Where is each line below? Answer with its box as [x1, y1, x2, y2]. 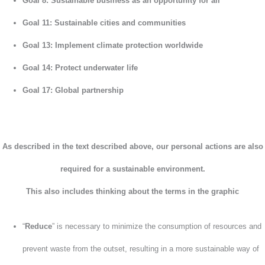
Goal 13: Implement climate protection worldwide [22, 41, 203, 50]
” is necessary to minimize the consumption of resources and [52, 221, 262, 231]
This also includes [26, 187, 96, 196]
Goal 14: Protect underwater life [22, 63, 138, 73]
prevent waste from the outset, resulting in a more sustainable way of [22, 244, 260, 253]
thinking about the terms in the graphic [96, 187, 239, 196]
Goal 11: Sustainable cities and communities [22, 18, 186, 28]
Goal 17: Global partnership [22, 86, 124, 95]
